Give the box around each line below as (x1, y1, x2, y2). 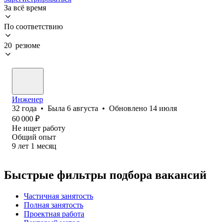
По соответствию (4, 22, 63, 31)
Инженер (12, 95, 43, 104)
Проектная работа (24, 209, 84, 218)
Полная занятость (24, 200, 83, 209)
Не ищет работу (12, 123, 65, 132)
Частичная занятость (24, 191, 93, 200)
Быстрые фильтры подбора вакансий (4, 168, 207, 181)
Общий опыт (12, 132, 56, 141)
